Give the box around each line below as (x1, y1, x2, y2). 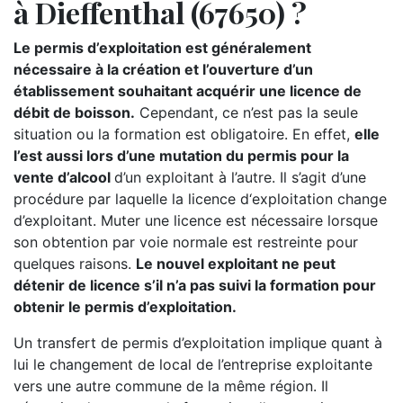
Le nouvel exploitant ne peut (136, 255, 336, 273)
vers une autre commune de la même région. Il (13, 377, 328, 395)
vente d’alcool (13, 168, 114, 186)
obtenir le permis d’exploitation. (13, 298, 237, 316)
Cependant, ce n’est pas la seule (135, 103, 358, 121)
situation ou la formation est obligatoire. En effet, (13, 125, 354, 143)
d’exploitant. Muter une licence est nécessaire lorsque (13, 211, 378, 229)
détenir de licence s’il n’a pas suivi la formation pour (13, 276, 376, 294)
